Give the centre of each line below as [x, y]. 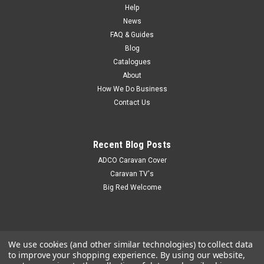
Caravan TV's [132, 174]
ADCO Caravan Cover [132, 160]
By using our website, [203, 255]
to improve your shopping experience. [85, 255]
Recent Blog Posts [132, 144]
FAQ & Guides [132, 34]
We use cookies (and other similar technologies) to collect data [131, 244]
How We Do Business [132, 89]
